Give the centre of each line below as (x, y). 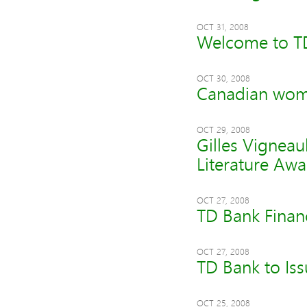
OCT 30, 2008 (223, 78)
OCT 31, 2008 (222, 27)
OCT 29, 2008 (223, 130)
